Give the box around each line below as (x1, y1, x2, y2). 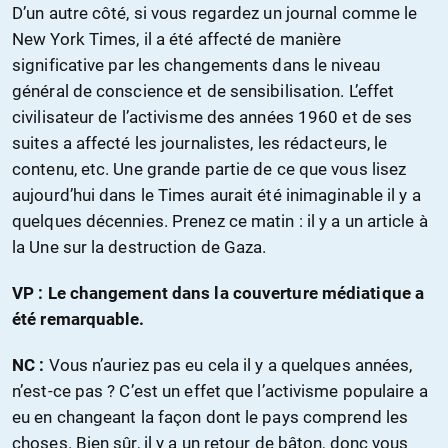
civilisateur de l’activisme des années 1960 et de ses (12, 107, 413, 128)
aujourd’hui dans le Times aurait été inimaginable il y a (12, 185, 421, 206)
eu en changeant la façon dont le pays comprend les (12, 407, 409, 428)
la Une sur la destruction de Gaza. (12, 237, 267, 258)
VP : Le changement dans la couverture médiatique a (12, 283, 425, 304)
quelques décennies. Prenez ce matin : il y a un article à (12, 211, 428, 232)
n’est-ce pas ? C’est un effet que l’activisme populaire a (12, 381, 428, 402)
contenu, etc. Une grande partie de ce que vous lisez (12, 159, 407, 180)
